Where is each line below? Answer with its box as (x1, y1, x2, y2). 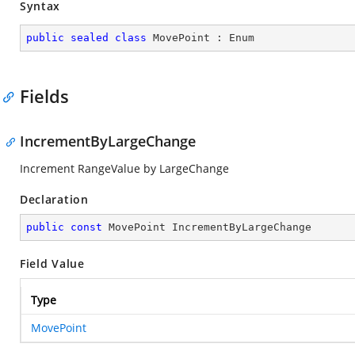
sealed (71, 32, 109, 44)
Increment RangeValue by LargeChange (20, 161, 229, 176)
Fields (20, 84, 69, 108)
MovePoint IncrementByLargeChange (102, 221, 311, 233)
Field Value (20, 256, 85, 271)
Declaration (20, 192, 89, 207)
